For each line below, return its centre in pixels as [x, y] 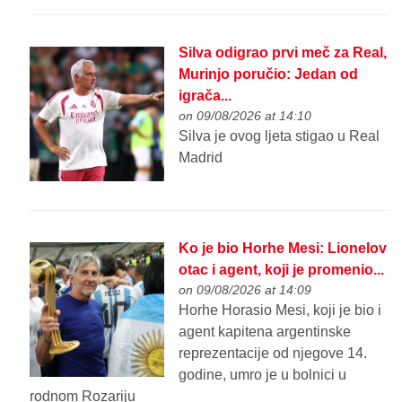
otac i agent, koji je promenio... [282, 270]
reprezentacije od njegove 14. [273, 354]
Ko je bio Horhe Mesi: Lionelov [283, 249]
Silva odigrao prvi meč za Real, [283, 53]
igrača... [205, 96]
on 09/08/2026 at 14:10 [245, 116]
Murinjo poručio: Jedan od [269, 74]
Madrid [201, 158]
